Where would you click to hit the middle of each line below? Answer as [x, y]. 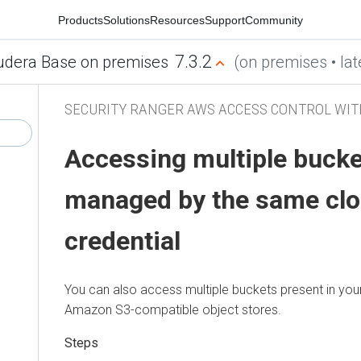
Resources [177, 20]
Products [81, 20]
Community [274, 20]
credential [122, 241]
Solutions [127, 20]
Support [225, 20]
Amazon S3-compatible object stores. [173, 309]
